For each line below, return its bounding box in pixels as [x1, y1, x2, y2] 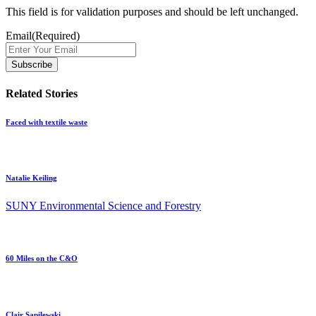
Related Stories [6, 87, 78, 99]
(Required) [32, 30, 80, 42]
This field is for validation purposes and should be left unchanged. [6, 6, 298, 18]
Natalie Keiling [6, 174, 57, 183]
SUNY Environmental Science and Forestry [6, 200, 201, 212]
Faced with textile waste [6, 117, 87, 126]
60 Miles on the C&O [6, 254, 78, 263]
